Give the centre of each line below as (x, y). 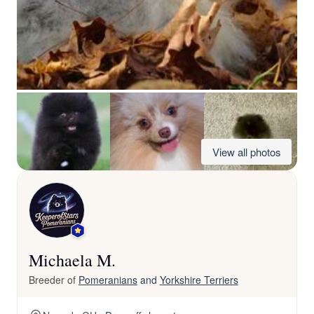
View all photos (246, 152)
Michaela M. (72, 260)
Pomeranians (108, 280)
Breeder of (54, 280)
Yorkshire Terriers (199, 280)
